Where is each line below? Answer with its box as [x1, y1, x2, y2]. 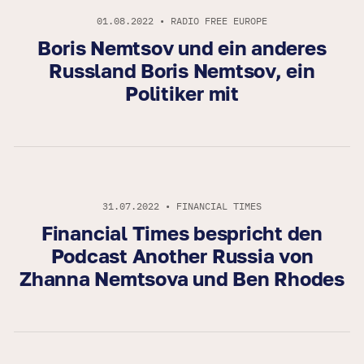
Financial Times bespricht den [41, 221, 323, 245]
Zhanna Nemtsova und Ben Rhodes [19, 266, 344, 291]
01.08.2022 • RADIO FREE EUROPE [97, 15, 267, 28]
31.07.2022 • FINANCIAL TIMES [102, 200, 262, 213]
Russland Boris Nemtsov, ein [49, 58, 315, 83]
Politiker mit [125, 81, 239, 106]
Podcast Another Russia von [50, 244, 314, 268]
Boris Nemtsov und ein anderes [37, 36, 327, 60]
